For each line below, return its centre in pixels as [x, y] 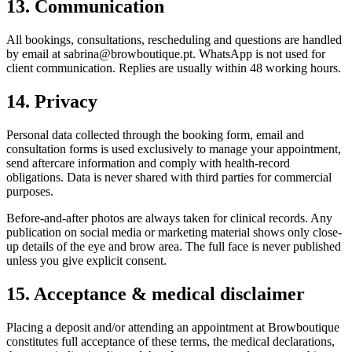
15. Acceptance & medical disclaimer [156, 294]
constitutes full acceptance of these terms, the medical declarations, [170, 341]
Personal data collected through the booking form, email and [155, 135]
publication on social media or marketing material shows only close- [174, 233]
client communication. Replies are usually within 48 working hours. [174, 68]
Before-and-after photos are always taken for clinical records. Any [169, 218]
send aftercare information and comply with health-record [148, 163]
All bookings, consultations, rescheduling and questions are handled [174, 40]
